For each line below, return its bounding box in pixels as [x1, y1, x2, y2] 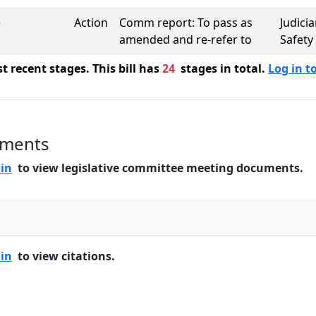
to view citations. [12, 248, 115, 264]
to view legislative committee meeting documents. [12, 160, 303, 176]
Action [74, 15, 108, 30]
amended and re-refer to [119, 32, 252, 47]
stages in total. [175, 61, 268, 76]
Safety [280, 32, 313, 47]
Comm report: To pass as [119, 15, 253, 30]
